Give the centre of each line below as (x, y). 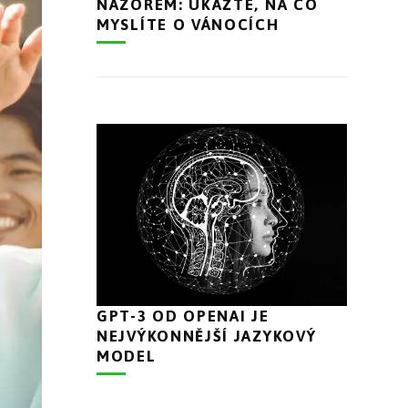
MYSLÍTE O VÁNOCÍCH (188, 25)
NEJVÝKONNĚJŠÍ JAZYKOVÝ (207, 336)
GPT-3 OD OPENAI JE (183, 316)
